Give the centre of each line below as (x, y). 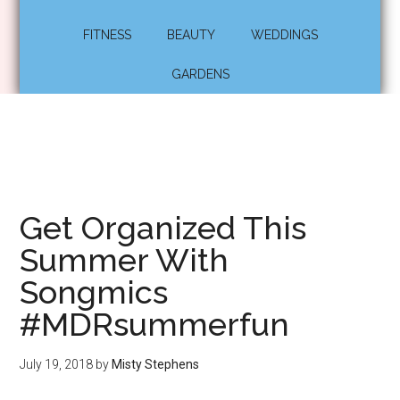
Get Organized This (163, 228)
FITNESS (107, 35)
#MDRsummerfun (155, 324)
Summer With (125, 260)
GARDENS (200, 74)
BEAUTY (191, 35)
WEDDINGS (284, 35)
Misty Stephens (156, 364)
